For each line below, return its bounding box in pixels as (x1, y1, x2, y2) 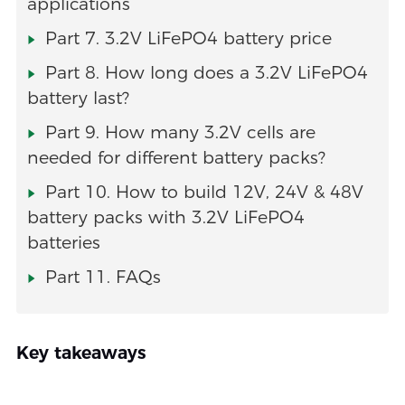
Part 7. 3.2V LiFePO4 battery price (44, 28, 332, 50)
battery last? (26, 88, 129, 109)
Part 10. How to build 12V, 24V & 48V (44, 182, 363, 203)
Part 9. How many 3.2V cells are (44, 122, 316, 144)
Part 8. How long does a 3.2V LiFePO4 (44, 62, 368, 84)
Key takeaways (15, 343, 146, 364)
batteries (26, 232, 100, 254)
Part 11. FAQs (44, 267, 161, 288)
